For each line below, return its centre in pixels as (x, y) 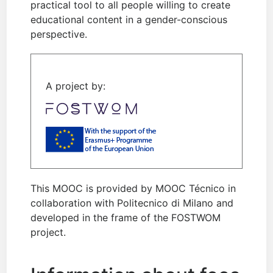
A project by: (76, 86)
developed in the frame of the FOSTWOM (126, 218)
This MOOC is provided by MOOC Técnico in (133, 189)
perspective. (59, 34)
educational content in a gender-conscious (129, 19)
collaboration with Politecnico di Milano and (132, 203)
